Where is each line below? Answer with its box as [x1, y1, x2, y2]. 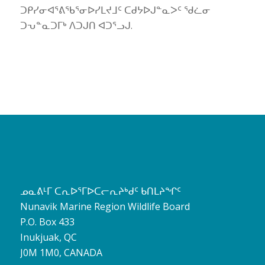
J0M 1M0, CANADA [20, 245, 102, 259]
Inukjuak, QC [20, 230, 77, 244]
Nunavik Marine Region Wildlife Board [20, 199, 190, 213]
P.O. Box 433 [20, 215, 75, 228]
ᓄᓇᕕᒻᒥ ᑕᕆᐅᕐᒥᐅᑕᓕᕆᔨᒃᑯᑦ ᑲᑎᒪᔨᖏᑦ [20, 184, 181, 198]
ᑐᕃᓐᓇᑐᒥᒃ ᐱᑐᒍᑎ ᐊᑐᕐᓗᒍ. [20, 18, 132, 32]
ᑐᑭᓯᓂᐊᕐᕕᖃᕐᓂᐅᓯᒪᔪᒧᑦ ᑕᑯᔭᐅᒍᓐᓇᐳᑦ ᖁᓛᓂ [20, 3, 211, 17]
